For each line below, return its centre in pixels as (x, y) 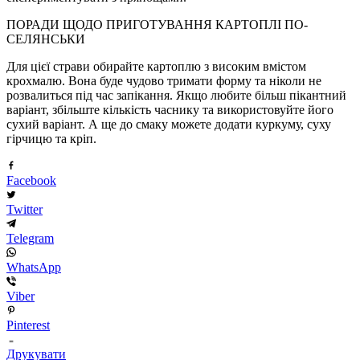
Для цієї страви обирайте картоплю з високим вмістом (156, 67)
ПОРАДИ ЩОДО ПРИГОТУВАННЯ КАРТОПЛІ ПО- (157, 25)
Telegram (30, 239)
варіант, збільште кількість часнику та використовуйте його (170, 110)
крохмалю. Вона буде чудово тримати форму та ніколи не (164, 81)
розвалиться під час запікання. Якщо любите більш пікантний (176, 96)
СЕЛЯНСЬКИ (46, 39)
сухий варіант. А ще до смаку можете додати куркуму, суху (169, 125)
